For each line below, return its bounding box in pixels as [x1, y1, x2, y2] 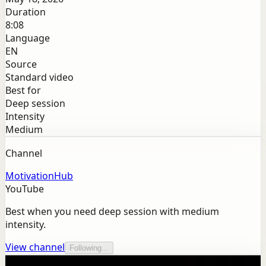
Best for [5, 84, 41, 97]
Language [5, 31, 50, 45]
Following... [69, 243, 109, 253]
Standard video [5, 71, 74, 84]
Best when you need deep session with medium [5, 205, 219, 218]
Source [5, 58, 37, 71]
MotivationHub [5, 169, 73, 183]
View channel [5, 240, 65, 254]
